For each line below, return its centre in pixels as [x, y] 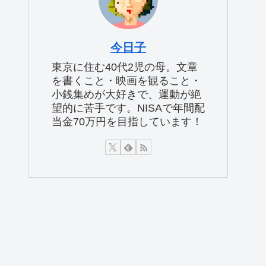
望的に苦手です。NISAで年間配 [128, 108]
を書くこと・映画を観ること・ [126, 81]
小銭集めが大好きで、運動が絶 [126, 95]
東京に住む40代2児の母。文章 [125, 67]
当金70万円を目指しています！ [127, 122]
